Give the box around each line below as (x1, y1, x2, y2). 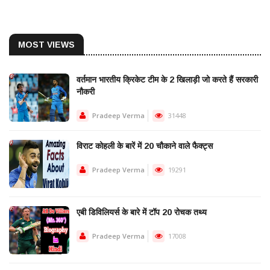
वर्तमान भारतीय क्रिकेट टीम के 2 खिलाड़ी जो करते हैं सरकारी (77, 75, 258, 85)
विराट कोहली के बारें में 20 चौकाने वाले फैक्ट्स (77, 141, 213, 151)
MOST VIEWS (18, 40, 75, 50)
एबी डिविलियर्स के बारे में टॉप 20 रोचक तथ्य (77, 207, 207, 218)
